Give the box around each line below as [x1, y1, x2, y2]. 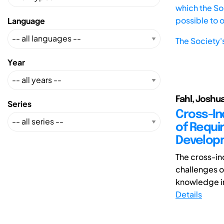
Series [7, 98, 31, 109]
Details [175, 188, 202, 199]
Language [7, 15, 45, 26]
